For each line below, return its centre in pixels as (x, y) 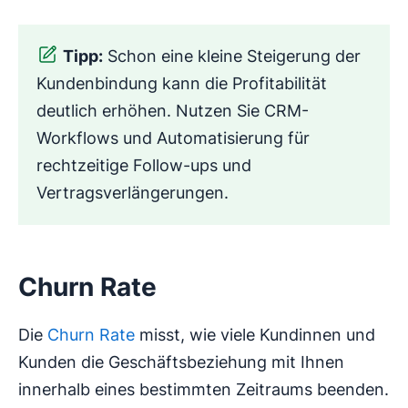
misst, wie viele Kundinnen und (255, 334)
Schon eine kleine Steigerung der (232, 56)
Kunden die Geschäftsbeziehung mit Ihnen (181, 362)
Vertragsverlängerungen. (133, 192)
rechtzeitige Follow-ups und (144, 165)
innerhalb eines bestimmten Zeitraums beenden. (204, 389)
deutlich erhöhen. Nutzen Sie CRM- (173, 110)
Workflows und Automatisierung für (173, 138)
